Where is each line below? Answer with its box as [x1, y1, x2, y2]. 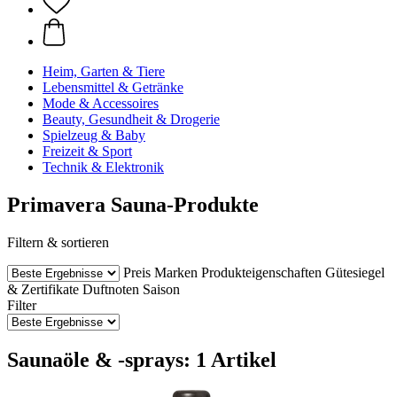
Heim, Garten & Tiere [43, 64, 165, 79]
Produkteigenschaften [201, 264, 322, 280]
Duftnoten [82, 281, 139, 297]
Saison [143, 281, 180, 297]
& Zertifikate [7, 281, 79, 297]
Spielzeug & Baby [43, 128, 145, 143]
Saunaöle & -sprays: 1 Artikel [7, 347, 276, 371]
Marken [154, 264, 201, 280]
